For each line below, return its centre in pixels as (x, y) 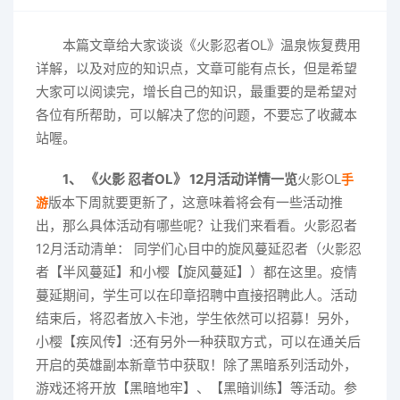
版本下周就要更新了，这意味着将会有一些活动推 (196, 202)
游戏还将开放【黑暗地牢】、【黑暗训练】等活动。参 (196, 387)
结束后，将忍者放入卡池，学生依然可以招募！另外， (196, 318)
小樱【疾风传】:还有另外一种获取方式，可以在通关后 (198, 341)
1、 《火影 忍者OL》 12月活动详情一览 (180, 179)
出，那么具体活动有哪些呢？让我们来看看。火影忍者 (196, 225)
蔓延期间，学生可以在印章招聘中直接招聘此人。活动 (196, 295)
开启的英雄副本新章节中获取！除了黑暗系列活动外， (196, 364)
